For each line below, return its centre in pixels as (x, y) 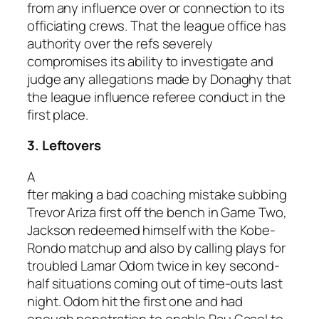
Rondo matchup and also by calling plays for (156, 247)
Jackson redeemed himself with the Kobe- (152, 230)
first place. (58, 114)
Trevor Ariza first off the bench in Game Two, (157, 212)
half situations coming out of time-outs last (155, 283)
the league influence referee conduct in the (156, 96)
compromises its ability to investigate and (150, 61)
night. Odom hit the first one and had (135, 301)
